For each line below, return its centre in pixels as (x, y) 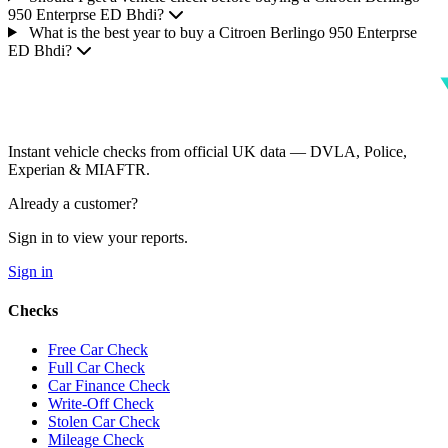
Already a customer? (73, 203)
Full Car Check (96, 368)
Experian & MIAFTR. (79, 169)
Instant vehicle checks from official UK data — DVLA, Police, (207, 151)
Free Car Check (98, 350)
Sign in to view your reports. (98, 237)
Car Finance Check (109, 386)
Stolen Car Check (104, 422)
